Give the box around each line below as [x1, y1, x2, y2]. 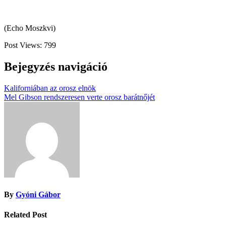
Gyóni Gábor [16, 190, 61, 199]
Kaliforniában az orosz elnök [4, 84, 96, 93]
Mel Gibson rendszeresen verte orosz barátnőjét [4, 93, 155, 102]
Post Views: [4, 41, 42, 50]
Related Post [4, 210, 47, 219]
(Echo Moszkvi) [4, 24, 55, 33]
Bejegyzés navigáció [4, 60, 107, 74]
